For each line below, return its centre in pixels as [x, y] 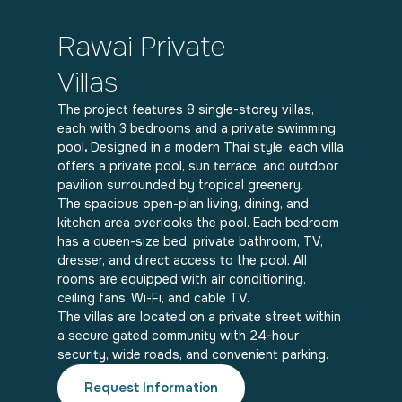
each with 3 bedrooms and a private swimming [197, 128]
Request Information [151, 388]
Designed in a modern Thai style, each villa [217, 147]
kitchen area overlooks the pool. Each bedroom [198, 223]
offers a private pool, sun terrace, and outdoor [198, 166]
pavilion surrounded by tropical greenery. [180, 185]
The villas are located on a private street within [199, 317]
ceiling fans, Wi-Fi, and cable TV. [153, 298]
